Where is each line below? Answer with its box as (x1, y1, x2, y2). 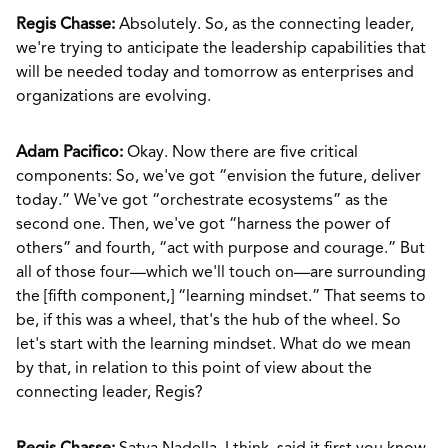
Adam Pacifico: (16, 145, 123, 161)
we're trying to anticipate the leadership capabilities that (16, 41, 426, 57)
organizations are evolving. (16, 89, 215, 105)
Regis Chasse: (16, 17, 115, 33)
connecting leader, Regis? (16, 385, 207, 401)
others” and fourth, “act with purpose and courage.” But (16, 241, 425, 257)
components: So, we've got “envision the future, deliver (16, 169, 421, 185)
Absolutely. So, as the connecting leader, (115, 17, 414, 33)
